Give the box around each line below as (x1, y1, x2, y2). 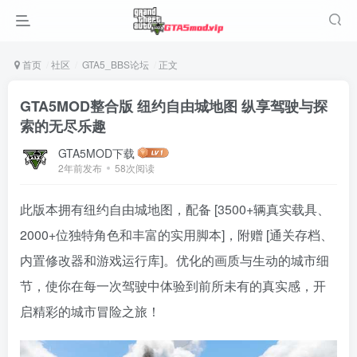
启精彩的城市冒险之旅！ (20, 302, 160, 320)
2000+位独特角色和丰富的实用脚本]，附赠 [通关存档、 (20, 226, 333, 244)
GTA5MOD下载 (58, 144, 135, 161)
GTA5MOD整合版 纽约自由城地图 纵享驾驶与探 (20, 96, 328, 116)
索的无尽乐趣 (20, 116, 106, 136)
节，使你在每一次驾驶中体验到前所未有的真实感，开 (20, 277, 326, 295)
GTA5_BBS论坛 (80, 57, 149, 71)
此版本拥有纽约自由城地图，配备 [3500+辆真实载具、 (20, 200, 330, 218)
